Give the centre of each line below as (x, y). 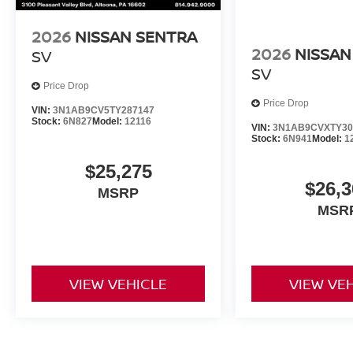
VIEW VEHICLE (119, 283)
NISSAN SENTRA (136, 36)
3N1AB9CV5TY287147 (104, 110)
